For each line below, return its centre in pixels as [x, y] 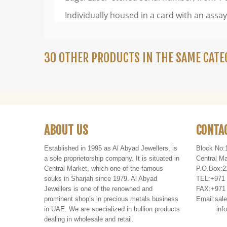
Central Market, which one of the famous [104, 169]
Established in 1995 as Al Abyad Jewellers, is [111, 148]
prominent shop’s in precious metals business [111, 199]
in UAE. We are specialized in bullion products [112, 209]
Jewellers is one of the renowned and [98, 189]
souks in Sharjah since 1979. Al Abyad [101, 179]
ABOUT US [66, 131]
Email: [205, 199]
